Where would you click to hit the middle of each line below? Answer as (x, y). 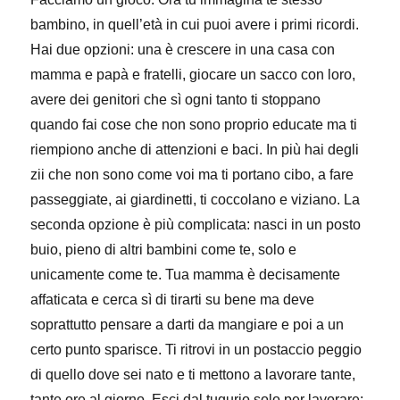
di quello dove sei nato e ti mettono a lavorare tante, (193, 375)
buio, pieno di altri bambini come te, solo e (164, 250)
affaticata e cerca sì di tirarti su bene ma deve (173, 300)
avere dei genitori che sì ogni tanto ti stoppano (176, 100)
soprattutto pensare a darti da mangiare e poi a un (187, 325)
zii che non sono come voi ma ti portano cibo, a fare (192, 175)
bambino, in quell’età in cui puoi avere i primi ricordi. (195, 25)
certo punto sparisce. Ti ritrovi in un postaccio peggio (196, 350)
